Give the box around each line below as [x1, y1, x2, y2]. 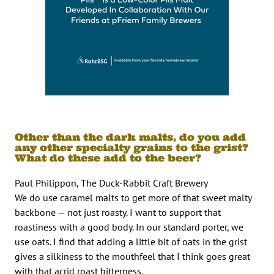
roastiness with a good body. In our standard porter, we [15, 220, 243, 233]
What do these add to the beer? [15, 151, 201, 164]
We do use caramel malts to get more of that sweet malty [15, 191, 251, 204]
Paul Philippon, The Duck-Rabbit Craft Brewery [15, 176, 208, 189]
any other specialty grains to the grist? [15, 141, 248, 154]
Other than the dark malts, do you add [15, 130, 246, 143]
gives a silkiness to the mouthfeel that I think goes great [15, 250, 250, 262]
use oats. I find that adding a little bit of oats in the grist [15, 235, 247, 248]
